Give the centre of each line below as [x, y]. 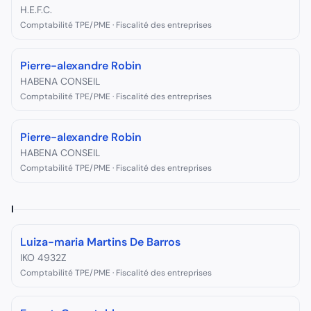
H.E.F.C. [36, 10]
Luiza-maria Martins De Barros [100, 242]
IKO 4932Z [43, 258]
